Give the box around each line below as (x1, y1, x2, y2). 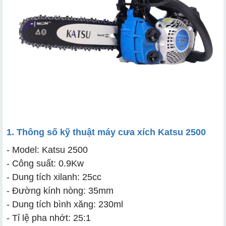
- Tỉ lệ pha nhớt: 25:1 (7, 212, 91, 223)
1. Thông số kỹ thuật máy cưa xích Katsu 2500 (7, 127, 206, 137)
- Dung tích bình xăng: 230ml (7, 199, 123, 209)
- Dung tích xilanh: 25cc (7, 172, 101, 182)
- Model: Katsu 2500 (7, 144, 88, 155)
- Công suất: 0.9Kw (7, 158, 84, 168)
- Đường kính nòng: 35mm (7, 185, 114, 196)
